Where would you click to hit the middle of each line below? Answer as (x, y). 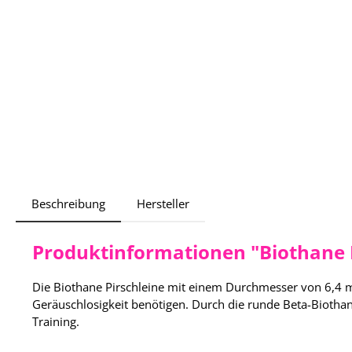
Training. (56, 321)
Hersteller (163, 203)
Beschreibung (68, 203)
